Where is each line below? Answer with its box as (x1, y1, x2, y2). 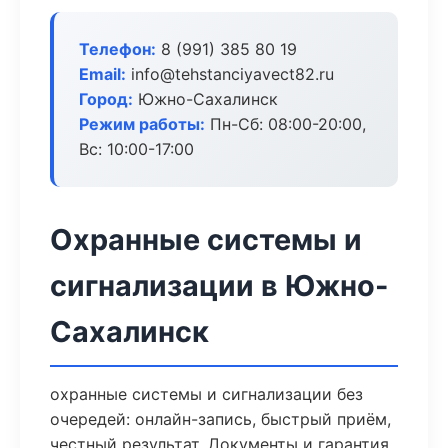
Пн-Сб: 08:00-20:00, (205, 114, 366, 134)
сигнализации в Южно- (50, 268, 389, 303)
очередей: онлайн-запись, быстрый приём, (50, 409, 391, 429)
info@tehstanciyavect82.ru (126, 64, 334, 84)
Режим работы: (79, 114, 205, 134)
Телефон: (79, 39, 156, 59)
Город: (79, 89, 133, 109)
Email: (79, 64, 126, 84)
